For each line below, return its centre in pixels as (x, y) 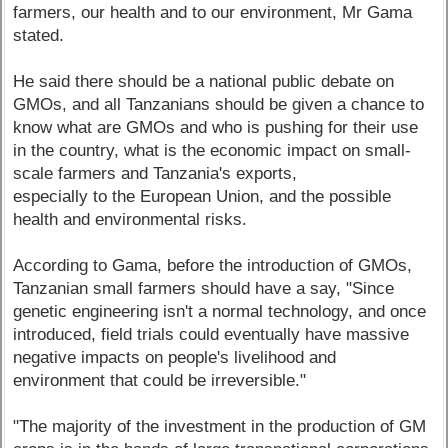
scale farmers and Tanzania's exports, (155, 174)
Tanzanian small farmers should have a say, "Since (204, 289)
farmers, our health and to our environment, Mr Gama (213, 13)
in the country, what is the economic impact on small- (212, 151)
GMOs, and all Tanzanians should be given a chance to (219, 105)
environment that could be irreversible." (160, 381)
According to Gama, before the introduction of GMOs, (213, 266)
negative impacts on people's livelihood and (175, 358)
